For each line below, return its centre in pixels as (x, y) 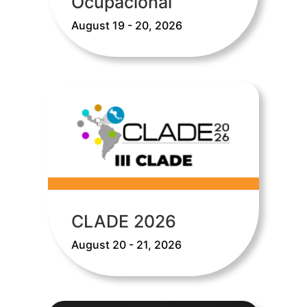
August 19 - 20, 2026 (126, 25)
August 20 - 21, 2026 (126, 245)
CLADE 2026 (123, 221)
